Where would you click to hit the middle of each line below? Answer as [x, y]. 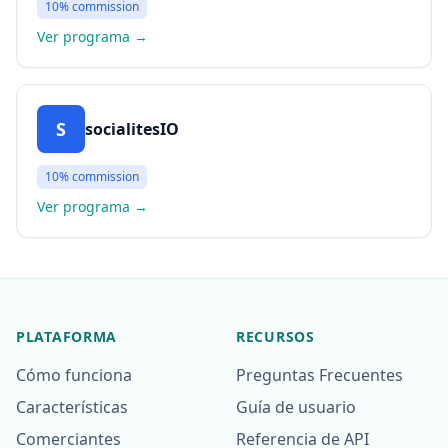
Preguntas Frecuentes [319, 375]
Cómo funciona [74, 375]
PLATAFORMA [66, 336]
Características [72, 407]
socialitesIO [132, 129]
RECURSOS [275, 336]
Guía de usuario [296, 407]
